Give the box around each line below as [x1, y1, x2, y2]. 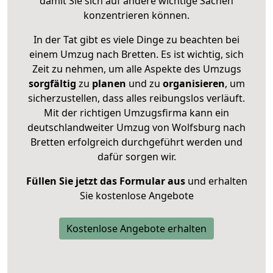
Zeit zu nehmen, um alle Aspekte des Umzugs [32, 62, 241, 76]
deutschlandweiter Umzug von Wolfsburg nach [27, 120, 246, 134]
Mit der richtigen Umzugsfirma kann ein [44, 105, 229, 119]
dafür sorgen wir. [97, 149, 176, 163]
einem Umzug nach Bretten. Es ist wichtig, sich [29, 47, 244, 61]
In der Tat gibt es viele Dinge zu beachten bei [34, 32, 239, 46]
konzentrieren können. [83, 8, 190, 22]
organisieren [160, 76, 225, 90]
